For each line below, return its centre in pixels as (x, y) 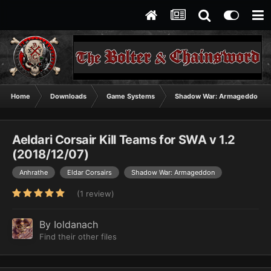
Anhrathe (34, 173)
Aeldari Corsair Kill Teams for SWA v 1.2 (124, 140)
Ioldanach (76, 225)
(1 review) (96, 194)
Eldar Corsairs (90, 173)
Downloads (68, 96)
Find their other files (78, 237)
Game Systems (131, 96)
